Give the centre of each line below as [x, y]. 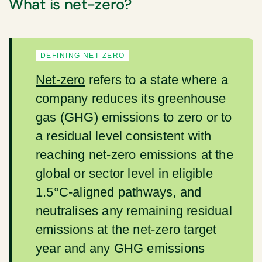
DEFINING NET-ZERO [83, 55]
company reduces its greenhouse [131, 98]
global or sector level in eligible [124, 173]
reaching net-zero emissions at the [135, 154]
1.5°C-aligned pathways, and [119, 192]
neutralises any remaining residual [134, 211]
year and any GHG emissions [120, 248]
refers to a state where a [156, 80]
